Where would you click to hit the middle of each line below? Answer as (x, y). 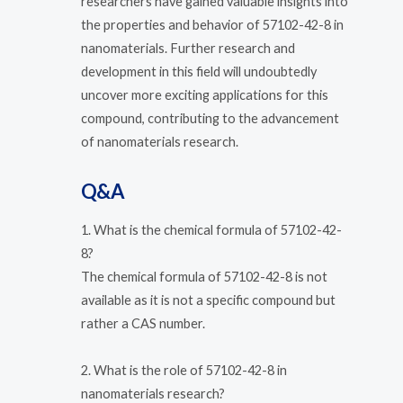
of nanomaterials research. (160, 142)
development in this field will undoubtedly (199, 72)
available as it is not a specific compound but (208, 300)
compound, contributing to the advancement (210, 119)
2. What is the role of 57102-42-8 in (184, 370)
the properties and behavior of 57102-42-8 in (212, 25)
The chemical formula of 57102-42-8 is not (204, 277)
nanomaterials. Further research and (188, 49)
